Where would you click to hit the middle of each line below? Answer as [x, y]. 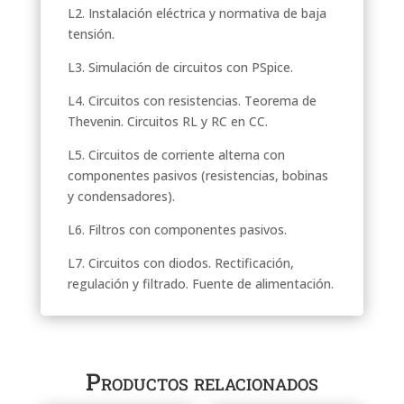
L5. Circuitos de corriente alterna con [176, 154]
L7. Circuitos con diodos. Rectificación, [180, 262]
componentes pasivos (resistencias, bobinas [197, 175]
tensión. [91, 33]
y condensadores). [121, 196]
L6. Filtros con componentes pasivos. [177, 229]
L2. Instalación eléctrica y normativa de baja [197, 13]
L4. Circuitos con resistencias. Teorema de [192, 100]
